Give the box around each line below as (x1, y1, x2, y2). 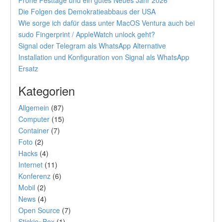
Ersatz (18, 63, 38, 73)
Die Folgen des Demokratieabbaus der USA (18, 6, 156, 16)
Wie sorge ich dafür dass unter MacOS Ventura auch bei (18, 18, 195, 28)
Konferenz (18, 171, 51, 181)
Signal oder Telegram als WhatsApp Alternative (18, 41, 166, 51)
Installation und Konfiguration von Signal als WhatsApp (18, 52, 189, 62)
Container (18, 125, 49, 135)
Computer (18, 114, 50, 124)
